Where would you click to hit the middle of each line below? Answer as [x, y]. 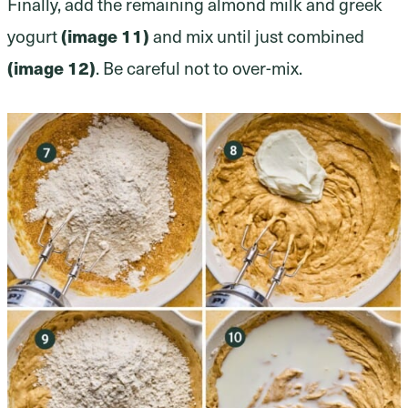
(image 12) [51, 67]
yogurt [34, 35]
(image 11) [105, 35]
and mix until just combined [257, 35]
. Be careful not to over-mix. [199, 67]
